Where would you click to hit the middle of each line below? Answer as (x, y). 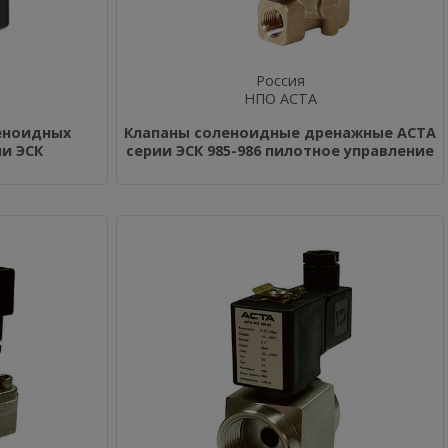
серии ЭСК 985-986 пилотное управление (280, 150)
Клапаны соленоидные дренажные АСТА (280, 132)
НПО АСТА (280, 98)
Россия (280, 80)
